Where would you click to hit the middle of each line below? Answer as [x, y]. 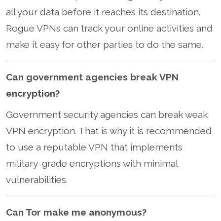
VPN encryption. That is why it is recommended [109, 130]
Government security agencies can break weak [107, 114]
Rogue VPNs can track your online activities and [109, 28]
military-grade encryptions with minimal [92, 163]
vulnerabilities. [37, 179]
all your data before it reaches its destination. [103, 12]
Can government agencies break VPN [92, 77]
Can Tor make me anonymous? [76, 212]
